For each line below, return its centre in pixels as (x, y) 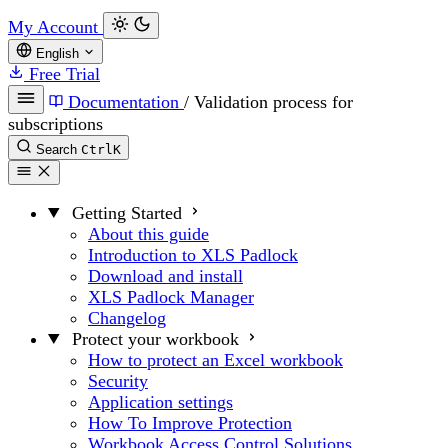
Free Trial (62, 74)
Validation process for (273, 102)
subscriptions (55, 124)
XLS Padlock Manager (171, 296)
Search (56, 150)
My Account (55, 27)
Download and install (165, 275)
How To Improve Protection (190, 422)
